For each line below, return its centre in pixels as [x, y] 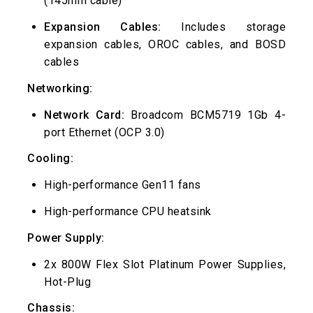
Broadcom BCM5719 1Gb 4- [205, 115]
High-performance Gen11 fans [123, 185]
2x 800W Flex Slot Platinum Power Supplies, [165, 264]
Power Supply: [66, 238]
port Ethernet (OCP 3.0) [104, 132]
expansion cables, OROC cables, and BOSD [165, 44]
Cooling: [50, 159]
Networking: [60, 88]
